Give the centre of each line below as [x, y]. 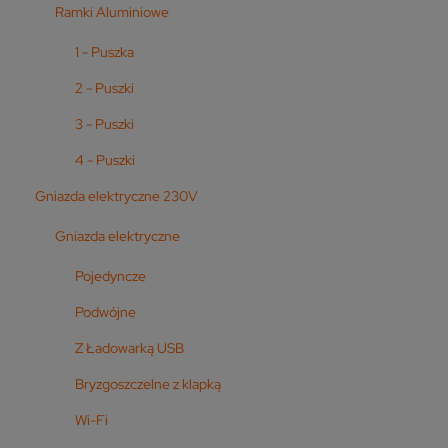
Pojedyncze [110, 275]
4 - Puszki [105, 159]
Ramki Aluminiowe [112, 11]
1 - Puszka [104, 51]
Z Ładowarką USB [129, 347]
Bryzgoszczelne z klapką [148, 383]
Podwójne [105, 311]
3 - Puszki [104, 123]
